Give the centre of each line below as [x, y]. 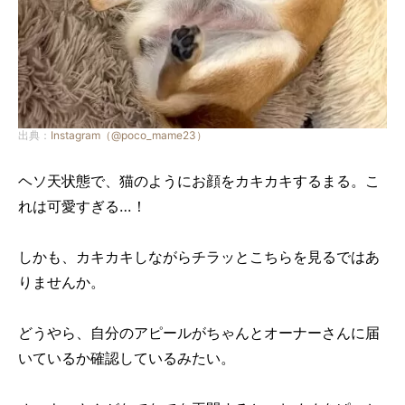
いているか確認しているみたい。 [127, 358]
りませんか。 [61, 282]
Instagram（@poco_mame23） [129, 135]
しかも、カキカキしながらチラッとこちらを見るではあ [199, 256]
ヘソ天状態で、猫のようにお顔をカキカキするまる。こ [199, 180]
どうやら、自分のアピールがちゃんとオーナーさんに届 [199, 332]
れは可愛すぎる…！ [82, 206]
